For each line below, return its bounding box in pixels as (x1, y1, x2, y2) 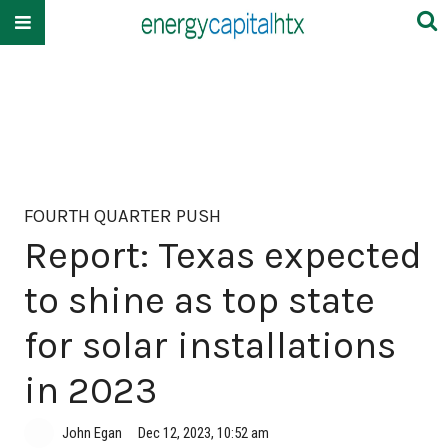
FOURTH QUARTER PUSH (24, 205, 221, 227)
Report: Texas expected (24, 232, 422, 278)
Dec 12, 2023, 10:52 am (138, 423, 269, 442)
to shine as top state (24, 277, 375, 323)
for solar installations (24, 322, 396, 368)
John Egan (62, 423, 122, 442)
